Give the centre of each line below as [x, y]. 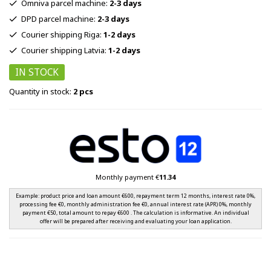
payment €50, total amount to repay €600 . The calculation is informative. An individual [135, 213]
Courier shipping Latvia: [65, 51]
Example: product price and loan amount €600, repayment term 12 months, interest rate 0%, [135, 196]
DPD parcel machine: [59, 19]
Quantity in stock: [41, 92]
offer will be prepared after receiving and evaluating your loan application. [135, 221]
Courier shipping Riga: [62, 35]
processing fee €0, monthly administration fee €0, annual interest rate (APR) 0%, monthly [135, 204]
